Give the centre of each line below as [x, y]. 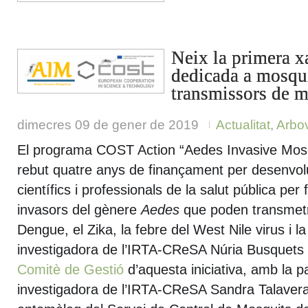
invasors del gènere [79, 210]
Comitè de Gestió [70, 269]
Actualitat [243, 125]
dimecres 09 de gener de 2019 [108, 125]
